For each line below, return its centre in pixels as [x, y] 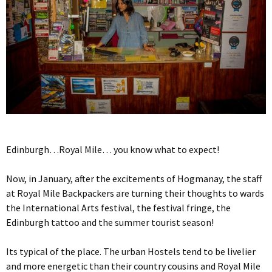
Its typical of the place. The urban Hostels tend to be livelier [131, 251]
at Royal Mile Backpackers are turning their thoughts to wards [135, 193]
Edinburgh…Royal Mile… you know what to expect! [113, 149]
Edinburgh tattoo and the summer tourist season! [110, 222]
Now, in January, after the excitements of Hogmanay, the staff [134, 178]
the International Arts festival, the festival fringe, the [118, 207]
